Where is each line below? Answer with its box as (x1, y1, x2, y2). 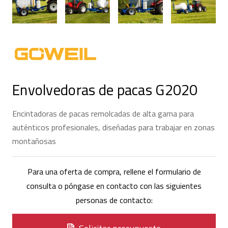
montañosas (12, 135, 56, 148)
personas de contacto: (75, 194, 153, 207)
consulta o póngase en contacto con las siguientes (26, 180, 202, 192)
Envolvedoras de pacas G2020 (12, 78, 198, 101)
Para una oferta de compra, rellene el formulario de (27, 165, 201, 178)
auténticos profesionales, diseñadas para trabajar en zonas (12, 121, 215, 134)
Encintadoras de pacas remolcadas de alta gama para (12, 107, 194, 120)
